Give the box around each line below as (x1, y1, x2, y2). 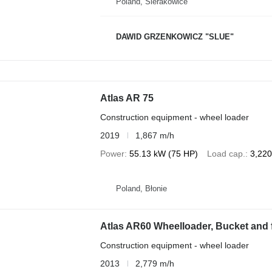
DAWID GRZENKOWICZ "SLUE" (115, 32, 234, 41)
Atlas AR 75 (100, 92, 154, 103)
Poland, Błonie (115, 184, 167, 194)
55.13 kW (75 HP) (129, 148, 198, 158)
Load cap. (206, 148, 245, 158)
